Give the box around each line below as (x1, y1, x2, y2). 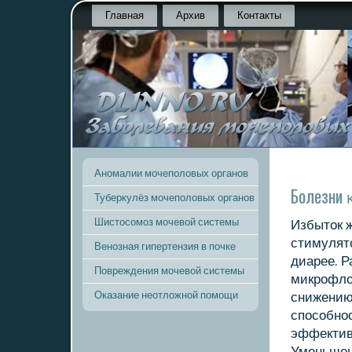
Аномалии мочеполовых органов (94, 167, 248, 179)
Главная (105, 9, 144, 21)
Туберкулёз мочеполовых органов (94, 192, 255, 203)
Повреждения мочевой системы (94, 265, 244, 277)
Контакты (237, 9, 281, 21)
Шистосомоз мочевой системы (94, 216, 239, 228)
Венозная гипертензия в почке (94, 240, 236, 252)
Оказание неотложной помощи (94, 289, 238, 301)
